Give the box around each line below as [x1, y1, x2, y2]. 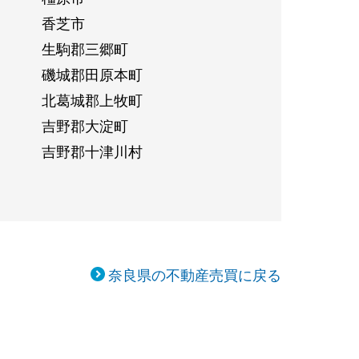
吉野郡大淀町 [41, 115, 128, 136]
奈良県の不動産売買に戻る [108, 264, 281, 285]
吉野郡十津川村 [41, 140, 143, 162]
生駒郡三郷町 [41, 38, 128, 59]
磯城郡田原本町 [41, 63, 143, 85]
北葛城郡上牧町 [41, 89, 143, 111]
